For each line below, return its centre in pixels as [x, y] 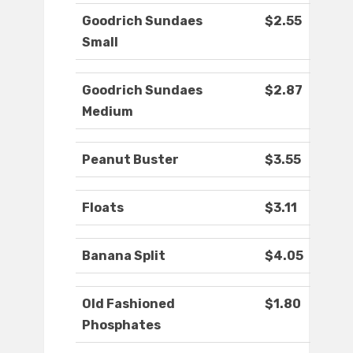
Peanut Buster [130, 160]
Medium [108, 112]
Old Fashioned [128, 304]
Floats [103, 208]
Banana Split [124, 256]
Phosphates [121, 325]
